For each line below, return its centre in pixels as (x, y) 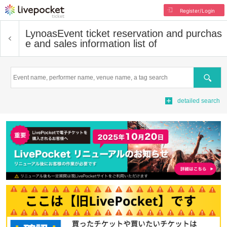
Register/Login (197, 11)
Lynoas (41, 33)
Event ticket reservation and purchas (140, 33)
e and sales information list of (91, 44)
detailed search (199, 101)
